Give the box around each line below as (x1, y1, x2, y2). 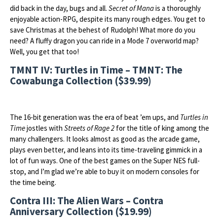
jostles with (25, 123, 64, 133)
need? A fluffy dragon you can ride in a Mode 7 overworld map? (10, 36, 199, 45)
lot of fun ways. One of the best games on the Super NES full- (10, 156, 200, 165)
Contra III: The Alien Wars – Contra (10, 194, 163, 207)
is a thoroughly (154, 3, 201, 13)
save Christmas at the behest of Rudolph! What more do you (10, 25, 195, 35)
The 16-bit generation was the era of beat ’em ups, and (10, 112, 180, 122)
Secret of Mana (109, 3, 154, 13)
